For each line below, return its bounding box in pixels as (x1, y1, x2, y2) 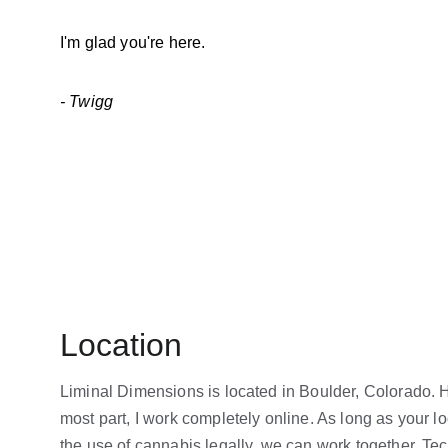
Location (60, 327, 182, 363)
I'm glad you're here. (60, 34, 206, 51)
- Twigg (60, 93, 114, 110)
